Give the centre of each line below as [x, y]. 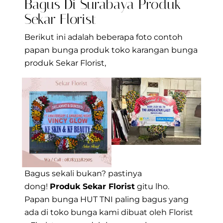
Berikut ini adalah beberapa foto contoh [104, 37]
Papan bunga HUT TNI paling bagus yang [107, 200]
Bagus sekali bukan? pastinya [83, 174]
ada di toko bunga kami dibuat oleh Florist [109, 213]
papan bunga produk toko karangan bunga [111, 50]
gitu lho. [152, 187]
